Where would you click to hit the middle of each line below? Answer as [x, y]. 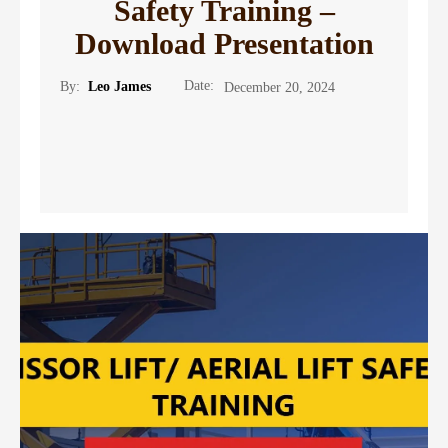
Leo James [119, 87]
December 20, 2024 [279, 87]
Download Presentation [224, 43]
